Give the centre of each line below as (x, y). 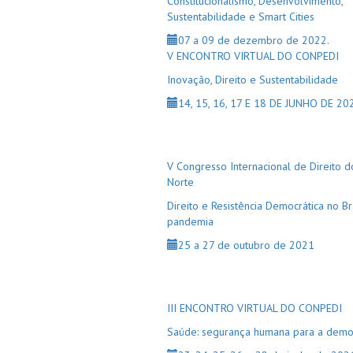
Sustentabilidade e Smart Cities (241, 17)
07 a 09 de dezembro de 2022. (254, 40)
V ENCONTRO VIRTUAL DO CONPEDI (253, 56)
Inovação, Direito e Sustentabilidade (253, 80)
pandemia (190, 221)
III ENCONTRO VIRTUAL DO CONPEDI (255, 308)
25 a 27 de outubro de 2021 (246, 245)
